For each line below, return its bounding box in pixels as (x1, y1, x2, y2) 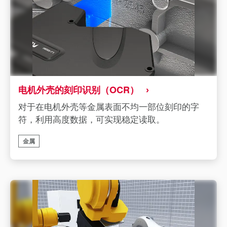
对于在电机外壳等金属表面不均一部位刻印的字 (18, 100, 199, 112)
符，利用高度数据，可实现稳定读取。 (18, 112, 165, 125)
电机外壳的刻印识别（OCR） (18, 83, 139, 96)
